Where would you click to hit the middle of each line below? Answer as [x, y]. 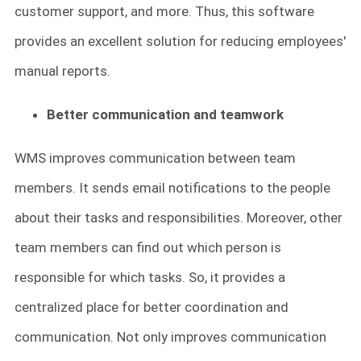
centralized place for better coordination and [151, 307]
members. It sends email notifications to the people [172, 188]
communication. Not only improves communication [170, 337]
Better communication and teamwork [165, 115]
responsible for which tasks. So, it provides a [150, 278]
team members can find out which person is [148, 248]
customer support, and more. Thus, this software [164, 12]
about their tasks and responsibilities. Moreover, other [178, 218]
